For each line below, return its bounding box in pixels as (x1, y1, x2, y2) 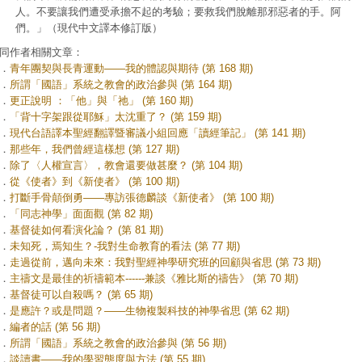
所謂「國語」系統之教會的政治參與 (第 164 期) (10, 78, 232, 90)
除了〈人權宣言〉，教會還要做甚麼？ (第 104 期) (10, 159, 242, 171)
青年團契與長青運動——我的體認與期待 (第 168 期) (10, 62, 253, 74)
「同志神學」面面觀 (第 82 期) (10, 208, 153, 220)
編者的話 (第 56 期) (10, 321, 100, 333)
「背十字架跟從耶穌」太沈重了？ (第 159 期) (10, 111, 221, 123)
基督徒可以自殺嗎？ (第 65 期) (10, 288, 153, 301)
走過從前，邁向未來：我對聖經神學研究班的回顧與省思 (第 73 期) (10, 256, 321, 268)
